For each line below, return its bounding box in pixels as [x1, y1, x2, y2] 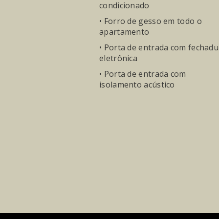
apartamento [99, 26, 150, 37]
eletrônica [99, 53, 137, 64]
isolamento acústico [99, 79, 175, 90]
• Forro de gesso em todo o [99, 16, 202, 26]
